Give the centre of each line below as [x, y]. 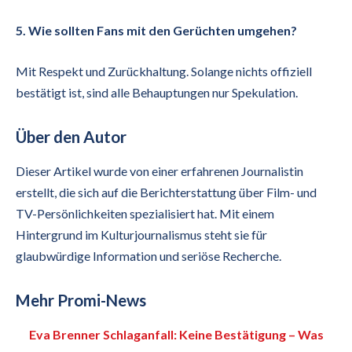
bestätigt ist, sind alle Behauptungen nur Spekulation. [157, 93]
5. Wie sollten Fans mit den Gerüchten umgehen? [156, 31]
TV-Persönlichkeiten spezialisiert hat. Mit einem [145, 214]
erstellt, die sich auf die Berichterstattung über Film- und [166, 192]
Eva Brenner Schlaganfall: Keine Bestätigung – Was [176, 335]
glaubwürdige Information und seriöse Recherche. [148, 256]
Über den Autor [71, 136]
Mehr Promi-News [81, 300]
